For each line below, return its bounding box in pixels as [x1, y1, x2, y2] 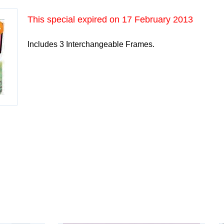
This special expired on [27, 14, 119, 25]
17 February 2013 [119, 14, 193, 25]
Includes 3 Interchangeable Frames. [27, 40, 154, 49]
